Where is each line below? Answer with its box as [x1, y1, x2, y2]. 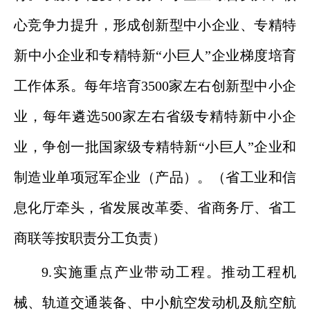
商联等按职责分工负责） [14, 230, 166, 246]
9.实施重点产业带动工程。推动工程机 [42, 264, 296, 280]
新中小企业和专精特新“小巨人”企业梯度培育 [14, 48, 296, 63]
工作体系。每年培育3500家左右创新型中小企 [14, 78, 296, 93]
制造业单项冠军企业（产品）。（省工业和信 [14, 170, 296, 185]
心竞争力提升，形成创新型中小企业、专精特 [14, 17, 296, 33]
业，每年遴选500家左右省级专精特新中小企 [14, 109, 296, 124]
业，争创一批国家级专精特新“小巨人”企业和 [14, 139, 296, 154]
